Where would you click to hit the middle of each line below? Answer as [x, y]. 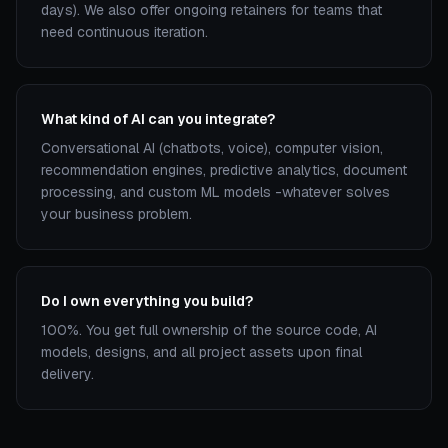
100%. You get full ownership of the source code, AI [209, 330]
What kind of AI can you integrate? [158, 119]
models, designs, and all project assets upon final [201, 352]
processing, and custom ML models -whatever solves [215, 192]
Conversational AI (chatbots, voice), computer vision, [212, 148]
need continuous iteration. [124, 32]
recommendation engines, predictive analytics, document [224, 170]
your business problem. [116, 214]
